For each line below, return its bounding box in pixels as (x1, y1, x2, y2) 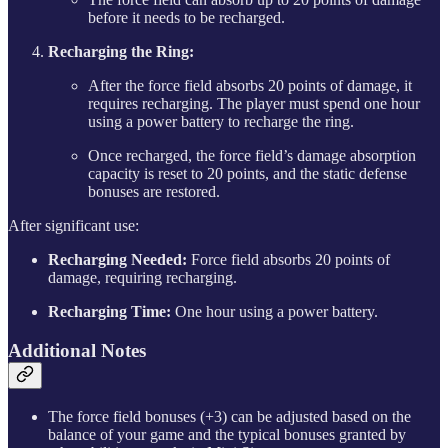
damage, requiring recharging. (48, 269, 237, 287)
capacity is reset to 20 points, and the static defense (88, 165, 407, 183)
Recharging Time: (48, 303, 171, 321)
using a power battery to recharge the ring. (88, 113, 354, 131)
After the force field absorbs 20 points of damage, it (88, 77, 412, 95)
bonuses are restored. (88, 183, 220, 201)
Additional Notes (8, 339, 146, 361)
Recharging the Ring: (48, 43, 194, 61)
